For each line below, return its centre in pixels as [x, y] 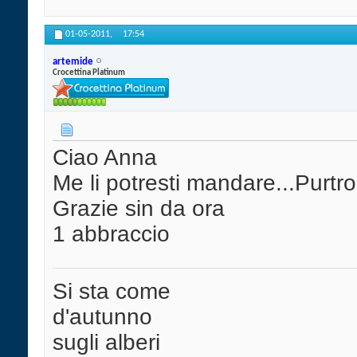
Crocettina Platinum [89, 73]
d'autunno [102, 317]
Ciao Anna [105, 158]
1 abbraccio [111, 234]
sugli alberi [106, 343]
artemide [73, 61]
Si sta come [112, 292]
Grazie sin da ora [139, 209]
